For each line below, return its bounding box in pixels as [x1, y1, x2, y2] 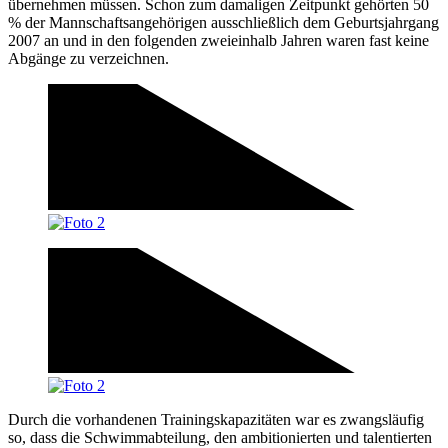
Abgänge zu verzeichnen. [8, 50, 169, 68]
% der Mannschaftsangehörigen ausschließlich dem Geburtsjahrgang [8, 14, 439, 32]
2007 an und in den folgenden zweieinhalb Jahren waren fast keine [8, 32, 429, 50]
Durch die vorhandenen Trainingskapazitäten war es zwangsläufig [8, 411, 424, 429]
